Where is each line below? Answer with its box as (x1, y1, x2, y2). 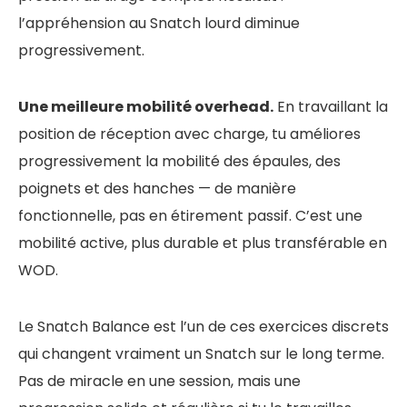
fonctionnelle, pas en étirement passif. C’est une (18, 204, 362, 226)
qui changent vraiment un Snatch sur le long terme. (18, 342, 384, 364)
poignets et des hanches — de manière (18, 177, 296, 199)
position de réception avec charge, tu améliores (18, 123, 361, 144)
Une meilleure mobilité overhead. (18, 95, 273, 117)
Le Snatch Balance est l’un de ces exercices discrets (18, 315, 389, 337)
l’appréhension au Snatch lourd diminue (18, 12, 300, 34)
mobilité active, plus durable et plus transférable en (18, 232, 387, 253)
